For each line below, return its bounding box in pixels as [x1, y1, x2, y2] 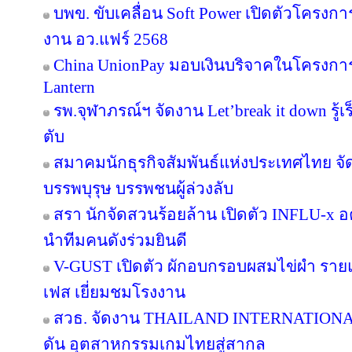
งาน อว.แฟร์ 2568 [43, 30, 168, 49]
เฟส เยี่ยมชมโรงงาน [43, 283, 185, 302]
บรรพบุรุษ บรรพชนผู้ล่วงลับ [43, 179, 233, 198]
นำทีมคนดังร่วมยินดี [43, 231, 187, 250]
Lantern [43, 78, 95, 97]
